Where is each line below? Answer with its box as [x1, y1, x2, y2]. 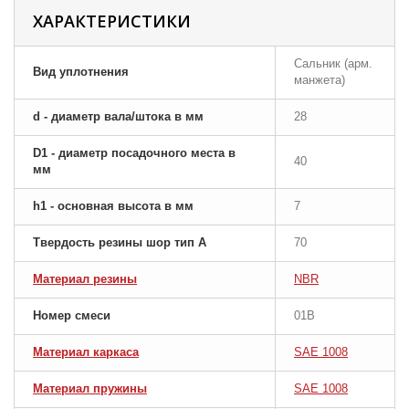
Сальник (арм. [294, 57, 372, 70]
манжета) [294, 73, 345, 87]
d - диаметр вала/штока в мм [33, 110, 204, 123]
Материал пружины [33, 382, 147, 395]
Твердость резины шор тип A [33, 236, 206, 249]
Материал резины [33, 272, 137, 286]
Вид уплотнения [33, 65, 129, 79]
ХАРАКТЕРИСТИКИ [33, 10, 191, 32]
